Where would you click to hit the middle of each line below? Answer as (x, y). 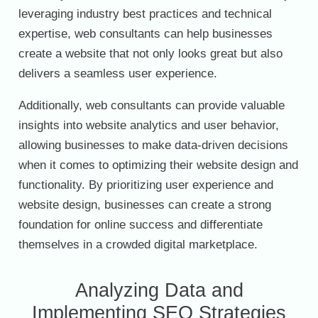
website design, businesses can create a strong (144, 204)
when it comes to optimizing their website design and (158, 165)
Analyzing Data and (159, 290)
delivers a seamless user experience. (117, 73)
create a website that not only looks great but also (150, 53)
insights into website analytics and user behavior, (148, 125)
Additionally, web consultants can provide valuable (151, 105)
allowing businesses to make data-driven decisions (153, 145)
